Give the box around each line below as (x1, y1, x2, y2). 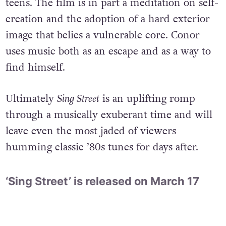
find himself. (5, 60, 65, 75)
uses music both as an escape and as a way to (5, 44, 211, 59)
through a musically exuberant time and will (5, 107, 212, 122)
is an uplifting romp (99, 91, 195, 106)
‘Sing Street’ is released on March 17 (5, 175, 199, 188)
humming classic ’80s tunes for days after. (5, 140, 198, 154)
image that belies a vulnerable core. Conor (5, 28, 200, 42)
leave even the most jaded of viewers (5, 124, 176, 138)
